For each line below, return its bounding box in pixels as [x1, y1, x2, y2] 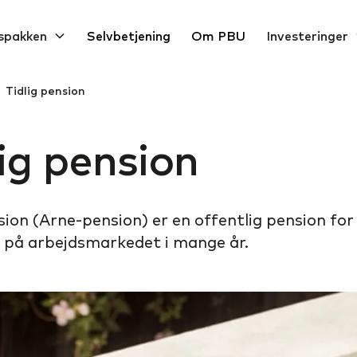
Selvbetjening [87, 28, 171, 44]
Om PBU [191, 28, 245, 44]
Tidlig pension [6, 84, 85, 98]
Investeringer [266, 28, 348, 44]
